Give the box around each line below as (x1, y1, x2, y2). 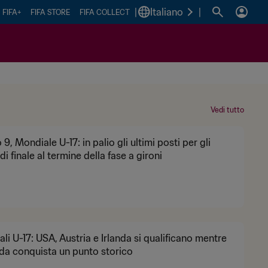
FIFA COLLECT (80, 7, 130, 17)
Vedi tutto (211, 105, 244, 114)
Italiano (150, 6, 183, 18)
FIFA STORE (31, 7, 70, 17)
